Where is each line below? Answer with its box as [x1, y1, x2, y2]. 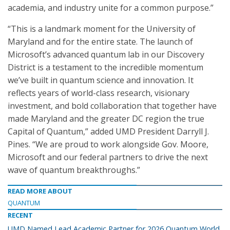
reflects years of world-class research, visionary [8, 87, 189, 99]
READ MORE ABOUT [8, 186, 72, 196]
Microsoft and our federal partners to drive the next [8, 151, 208, 163]
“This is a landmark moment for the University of [8, 23, 196, 34]
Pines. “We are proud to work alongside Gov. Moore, [8, 139, 208, 150]
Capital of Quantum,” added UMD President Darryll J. [8, 126, 209, 137]
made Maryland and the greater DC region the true [8, 113, 204, 124]
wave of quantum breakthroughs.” [8, 164, 140, 176]
